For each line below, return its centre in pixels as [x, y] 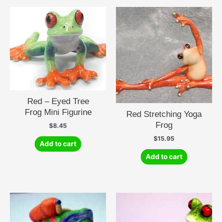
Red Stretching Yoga [164, 114]
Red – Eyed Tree [58, 101]
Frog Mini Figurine [58, 112]
